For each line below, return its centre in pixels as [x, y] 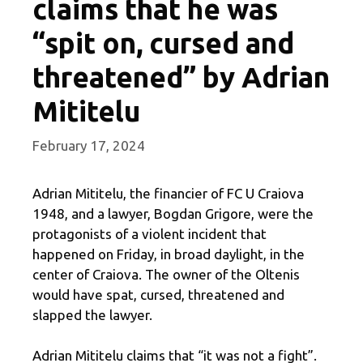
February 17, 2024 [89, 145]
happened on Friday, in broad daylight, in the [169, 254]
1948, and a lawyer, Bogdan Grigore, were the [173, 213]
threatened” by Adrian [181, 77]
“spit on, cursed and [163, 43]
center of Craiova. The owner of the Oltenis [166, 274]
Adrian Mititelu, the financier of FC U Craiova [168, 193]
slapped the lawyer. [92, 314]
